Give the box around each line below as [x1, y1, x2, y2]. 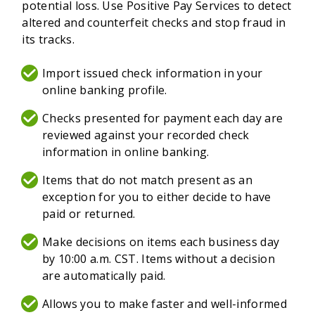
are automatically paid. [42, 268, 166, 284]
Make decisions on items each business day [42, 234, 280, 250]
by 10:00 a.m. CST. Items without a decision [42, 251, 275, 267]
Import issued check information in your [42, 65, 263, 82]
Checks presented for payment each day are [42, 110, 283, 127]
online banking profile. [42, 82, 167, 98]
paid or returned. [42, 206, 136, 222]
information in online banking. [42, 144, 210, 160]
